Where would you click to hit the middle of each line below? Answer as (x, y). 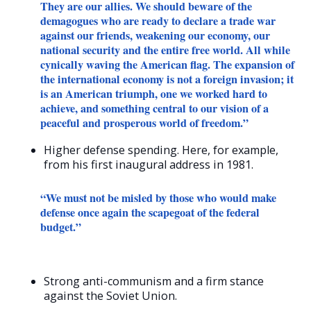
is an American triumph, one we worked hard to (154, 94)
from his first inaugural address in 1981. (149, 165)
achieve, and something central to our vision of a (154, 109)
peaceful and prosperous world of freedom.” (144, 123)
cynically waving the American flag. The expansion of (167, 65)
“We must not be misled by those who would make (158, 198)
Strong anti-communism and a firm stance (154, 281)
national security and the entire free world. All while (165, 50)
